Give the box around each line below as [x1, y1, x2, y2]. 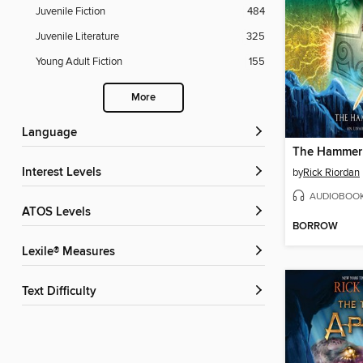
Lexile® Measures [28, 245, 115, 260]
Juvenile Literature [36, 30, 119, 44]
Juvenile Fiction [36, 5, 105, 19]
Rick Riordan [303, 166, 360, 180]
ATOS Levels [29, 205, 91, 220]
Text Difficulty [28, 284, 96, 300]
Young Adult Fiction [36, 55, 122, 69]
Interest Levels [25, 165, 101, 181]
